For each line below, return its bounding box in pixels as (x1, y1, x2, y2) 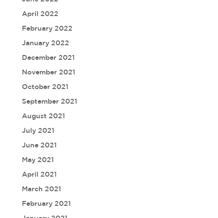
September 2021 (21, 97, 77, 106)
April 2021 (21, 170, 57, 179)
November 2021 (21, 68, 75, 76)
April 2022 (21, 10, 58, 18)
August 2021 (21, 112, 65, 120)
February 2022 (21, 24, 73, 33)
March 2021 (21, 185, 61, 193)
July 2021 (21, 127, 54, 135)
